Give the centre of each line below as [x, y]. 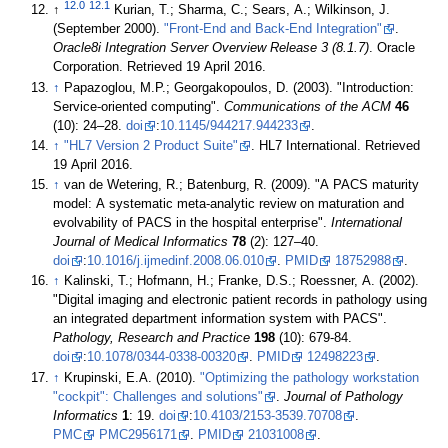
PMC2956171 [138, 434]
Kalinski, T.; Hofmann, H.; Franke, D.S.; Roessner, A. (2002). [242, 281]
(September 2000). [109, 29]
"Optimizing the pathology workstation [310, 377]
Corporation [86, 67]
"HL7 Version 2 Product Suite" [151, 145]
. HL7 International [304, 145]
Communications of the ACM [308, 106]
